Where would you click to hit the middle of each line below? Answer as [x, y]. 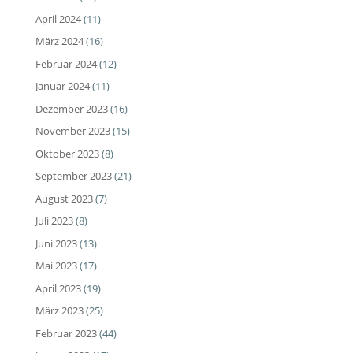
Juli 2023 [54, 221]
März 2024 [59, 41]
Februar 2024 [66, 63]
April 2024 [58, 19]
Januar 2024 [62, 86]
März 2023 [59, 311]
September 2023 [73, 176]
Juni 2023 [56, 243]
